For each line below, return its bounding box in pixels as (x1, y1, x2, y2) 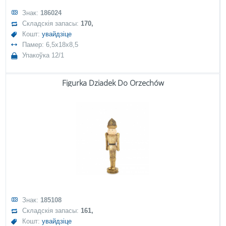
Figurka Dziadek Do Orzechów (62, 78, 164, 88)
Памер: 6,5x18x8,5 (22, 41, 79, 48)
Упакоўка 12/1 (22, 51, 65, 59)
